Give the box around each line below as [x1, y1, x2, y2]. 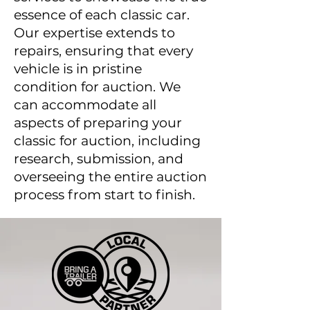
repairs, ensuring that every [14, 43, 193, 59]
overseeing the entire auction [14, 169, 207, 185]
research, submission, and [14, 151, 183, 167]
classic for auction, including [14, 133, 201, 149]
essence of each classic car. [14, 7, 190, 23]
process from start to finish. [14, 187, 195, 203]
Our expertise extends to [14, 25, 175, 41]
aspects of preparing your [14, 115, 182, 131]
